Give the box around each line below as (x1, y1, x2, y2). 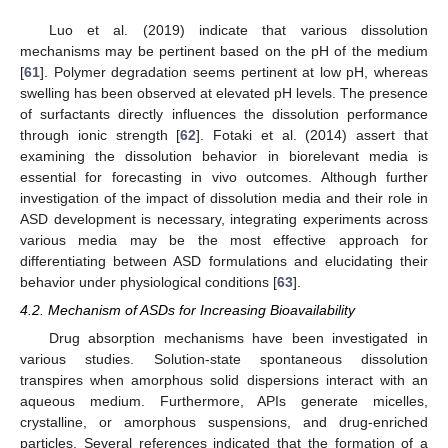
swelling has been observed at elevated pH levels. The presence (20, 85, 428, 102)
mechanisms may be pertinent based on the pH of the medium (20, 43, 428, 60)
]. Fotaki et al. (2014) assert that (196, 127, 429, 144)
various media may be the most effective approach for (20, 232, 428, 249)
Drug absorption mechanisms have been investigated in (48, 330, 428, 347)
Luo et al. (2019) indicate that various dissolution (48, 22, 428, 39)
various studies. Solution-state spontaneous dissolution (20, 351, 428, 368)
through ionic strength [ (20, 127, 181, 144)
